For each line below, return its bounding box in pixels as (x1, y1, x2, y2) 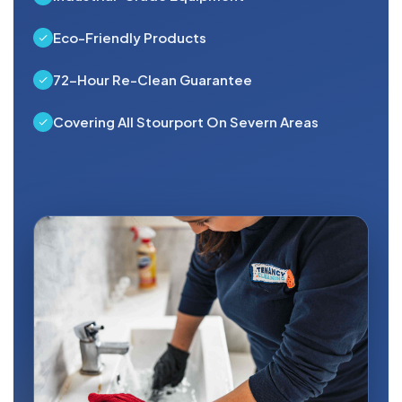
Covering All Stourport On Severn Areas (53, 113, 319, 131)
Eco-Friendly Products (53, 29, 206, 47)
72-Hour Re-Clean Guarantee (53, 71, 252, 89)
